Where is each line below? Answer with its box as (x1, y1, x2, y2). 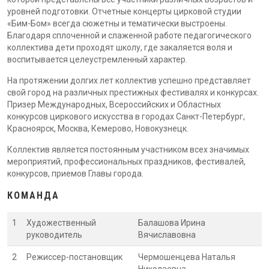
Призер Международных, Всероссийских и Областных (7, 100, 221, 109)
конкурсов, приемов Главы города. (7, 169, 144, 178)
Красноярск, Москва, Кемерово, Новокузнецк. (7, 124, 189, 133)
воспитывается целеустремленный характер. (7, 55, 187, 64)
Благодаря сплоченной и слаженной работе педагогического (7, 31, 252, 40)
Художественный (26, 218, 96, 228)
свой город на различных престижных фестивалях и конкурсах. (7, 88, 259, 97)
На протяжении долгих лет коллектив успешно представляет (7, 76, 251, 85)
